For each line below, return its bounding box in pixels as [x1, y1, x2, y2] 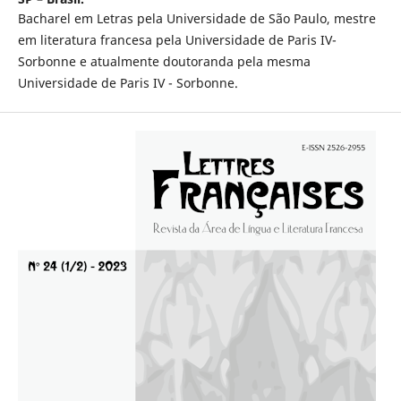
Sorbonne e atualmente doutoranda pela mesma [17, 53, 311, 71]
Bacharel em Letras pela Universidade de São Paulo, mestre [17, 10, 376, 28]
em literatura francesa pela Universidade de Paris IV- [17, 31, 337, 49]
